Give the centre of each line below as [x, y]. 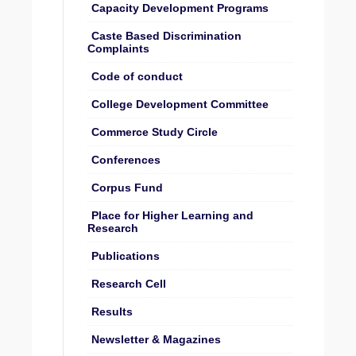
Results [112, 311]
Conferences [126, 159]
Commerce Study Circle [155, 132]
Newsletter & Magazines [156, 339]
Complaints [118, 48]
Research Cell [129, 283]
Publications [126, 255]
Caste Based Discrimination [166, 35]
